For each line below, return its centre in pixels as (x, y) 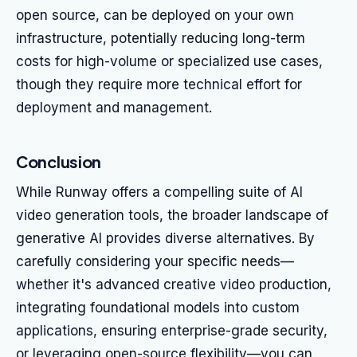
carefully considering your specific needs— (155, 261)
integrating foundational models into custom (158, 308)
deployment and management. (114, 108)
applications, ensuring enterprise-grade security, (172, 331)
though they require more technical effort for (159, 84)
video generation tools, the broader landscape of (172, 215)
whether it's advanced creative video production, (174, 284)
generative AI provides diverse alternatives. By (165, 238)
